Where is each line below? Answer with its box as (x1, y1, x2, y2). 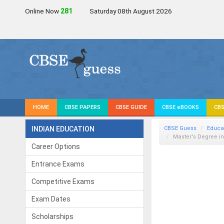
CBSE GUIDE (115, 104, 147, 110)
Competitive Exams (31, 177, 94, 185)
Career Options (31, 142, 80, 150)
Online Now (25, 7, 60, 15)
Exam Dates (31, 195, 70, 203)
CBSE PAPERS (64, 104, 100, 110)
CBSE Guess (163, 125, 196, 131)
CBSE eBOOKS (162, 104, 199, 110)
